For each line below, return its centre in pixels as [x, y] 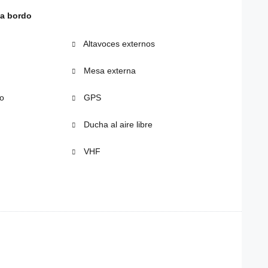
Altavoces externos [118, 44]
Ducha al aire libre [117, 125]
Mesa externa [108, 71]
